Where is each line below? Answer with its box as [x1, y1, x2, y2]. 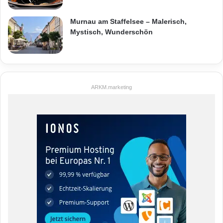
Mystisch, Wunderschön [70, 27, 153, 36]
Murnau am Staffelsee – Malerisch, [70, 17, 187, 25]
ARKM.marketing [91, 84, 132, 90]
